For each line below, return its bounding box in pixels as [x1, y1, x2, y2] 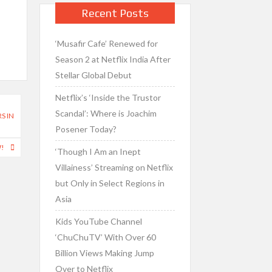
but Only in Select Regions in [55, 178, 165, 188]
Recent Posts [81, 7, 149, 19]
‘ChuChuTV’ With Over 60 [55, 232, 156, 242]
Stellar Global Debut [55, 70, 132, 80]
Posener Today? [55, 124, 117, 134]
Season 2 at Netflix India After [55, 54, 171, 64]
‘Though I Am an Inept [55, 146, 141, 157]
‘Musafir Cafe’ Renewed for [55, 38, 158, 49]
